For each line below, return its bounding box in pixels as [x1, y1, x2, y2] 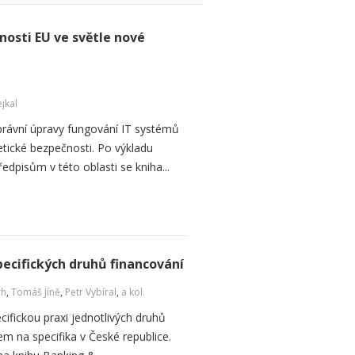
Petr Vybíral [65, 285, 116, 299]
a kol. [121, 285, 145, 299]
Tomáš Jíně [11, 285, 60, 299]
